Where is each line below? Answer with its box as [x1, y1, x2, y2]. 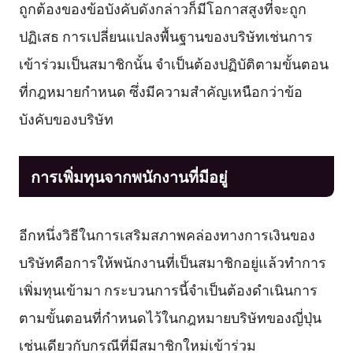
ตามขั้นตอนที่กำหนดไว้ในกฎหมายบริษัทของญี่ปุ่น [18, 307, 321, 328]
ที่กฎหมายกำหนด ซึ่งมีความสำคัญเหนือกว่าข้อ [18, 80, 303, 102]
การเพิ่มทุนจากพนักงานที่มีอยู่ [30, 164, 228, 188]
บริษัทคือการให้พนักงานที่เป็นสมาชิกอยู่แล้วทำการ [18, 251, 326, 273]
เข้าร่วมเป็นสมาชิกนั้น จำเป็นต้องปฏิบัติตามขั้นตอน [18, 53, 329, 74]
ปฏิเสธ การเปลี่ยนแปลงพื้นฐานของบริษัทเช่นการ [18, 25, 313, 46]
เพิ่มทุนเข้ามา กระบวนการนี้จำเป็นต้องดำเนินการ [18, 279, 318, 300]
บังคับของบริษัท [18, 108, 113, 129]
